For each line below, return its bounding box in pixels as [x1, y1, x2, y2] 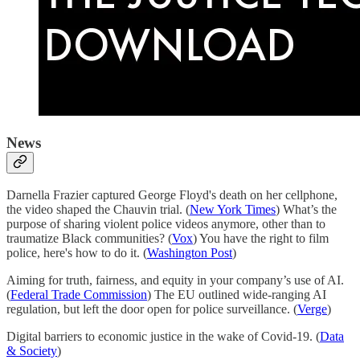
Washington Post [147, 246, 232, 260]
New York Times [190, 202, 276, 217]
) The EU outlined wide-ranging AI [147, 288, 326, 302]
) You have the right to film [193, 231, 329, 246]
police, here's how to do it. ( [6, 246, 147, 260]
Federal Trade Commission [10, 288, 147, 302]
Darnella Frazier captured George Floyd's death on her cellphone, [6, 188, 337, 202]
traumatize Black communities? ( [6, 231, 172, 246]
